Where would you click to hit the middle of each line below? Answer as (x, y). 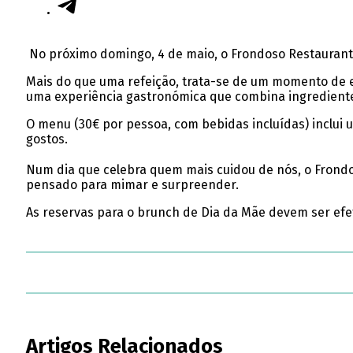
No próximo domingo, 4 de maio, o (128, 54)
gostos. (46, 139)
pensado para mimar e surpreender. (132, 184)
